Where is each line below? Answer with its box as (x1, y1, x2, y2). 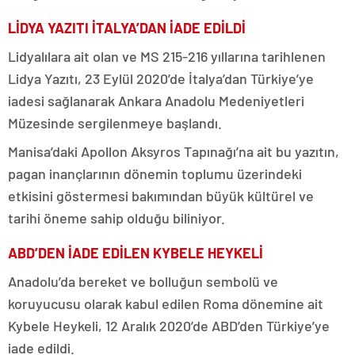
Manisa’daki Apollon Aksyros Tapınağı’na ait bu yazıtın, (8, 142, 339, 160)
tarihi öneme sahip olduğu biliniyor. (8, 208, 225, 227)
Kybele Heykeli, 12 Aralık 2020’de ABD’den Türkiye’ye (8, 316, 330, 334)
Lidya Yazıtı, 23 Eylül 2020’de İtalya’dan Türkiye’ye (8, 69, 314, 87)
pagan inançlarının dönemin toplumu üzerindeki (8, 164, 302, 182)
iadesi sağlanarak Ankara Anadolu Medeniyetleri (8, 91, 304, 109)
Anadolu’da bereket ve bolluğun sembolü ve (8, 272, 278, 290)
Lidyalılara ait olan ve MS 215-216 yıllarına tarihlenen (8, 47, 326, 65)
